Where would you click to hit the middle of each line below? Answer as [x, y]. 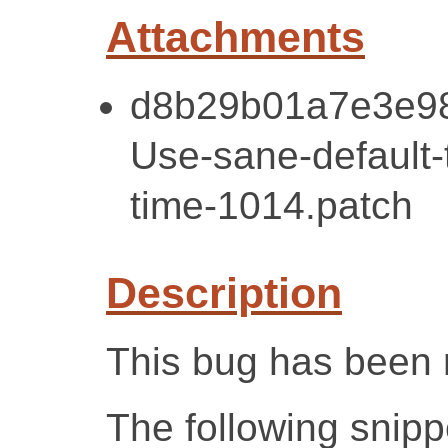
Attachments [235, 37]
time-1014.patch [271, 205]
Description [224, 292]
